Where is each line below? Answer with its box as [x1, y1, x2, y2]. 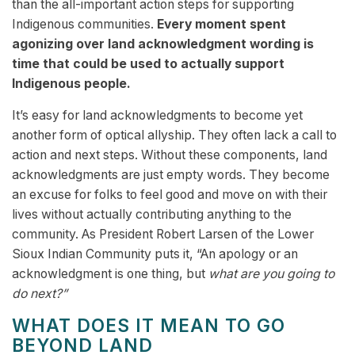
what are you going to [208, 266, 334, 282]
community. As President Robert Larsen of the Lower [12, 227, 314, 242]
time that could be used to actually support [12, 56, 284, 72]
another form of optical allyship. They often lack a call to [12, 128, 337, 143]
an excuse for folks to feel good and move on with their [12, 187, 327, 203]
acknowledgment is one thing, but [12, 266, 208, 282]
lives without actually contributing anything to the [12, 207, 292, 223]
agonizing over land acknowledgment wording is [12, 36, 314, 52]
